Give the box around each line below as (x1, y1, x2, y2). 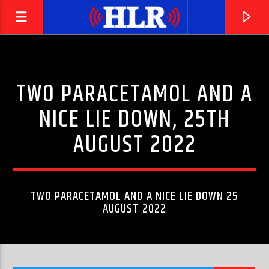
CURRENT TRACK (13, 219, 68, 233)
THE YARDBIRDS (13, 251, 70, 267)
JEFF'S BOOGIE (13, 236, 80, 256)
